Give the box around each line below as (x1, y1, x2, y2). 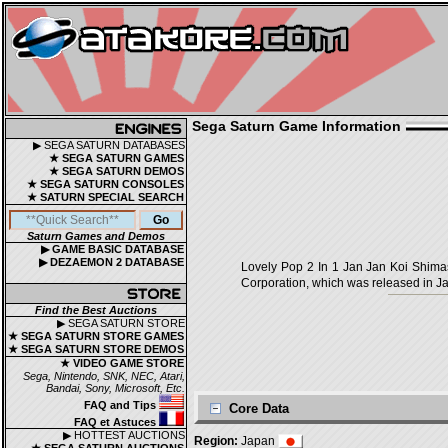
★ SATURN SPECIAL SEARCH (27, 191, 184, 203)
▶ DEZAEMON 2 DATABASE (39, 256, 184, 268)
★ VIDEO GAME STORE (60, 357, 184, 369)
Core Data (229, 401, 289, 416)
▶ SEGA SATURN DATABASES (33, 139, 185, 151)
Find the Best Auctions (35, 304, 157, 316)
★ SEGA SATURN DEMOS (49, 165, 184, 177)
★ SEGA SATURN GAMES (49, 152, 184, 164)
